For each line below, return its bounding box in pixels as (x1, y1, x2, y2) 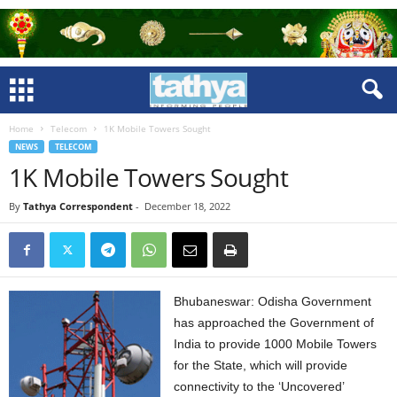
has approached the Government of (174, 315, 375, 330)
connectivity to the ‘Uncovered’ (174, 379, 345, 393)
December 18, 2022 (144, 199, 230, 213)
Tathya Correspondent (23, 199, 133, 213)
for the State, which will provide (174, 358, 348, 372)
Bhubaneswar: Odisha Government (174, 294, 372, 308)
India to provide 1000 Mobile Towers (174, 337, 378, 351)
